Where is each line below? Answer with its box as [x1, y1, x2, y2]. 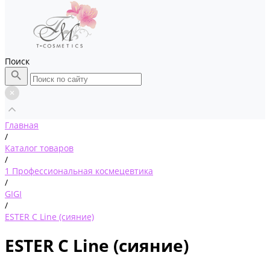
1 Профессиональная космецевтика [5, 165, 153, 177]
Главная [5, 119, 39, 131]
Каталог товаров [5, 142, 74, 154]
